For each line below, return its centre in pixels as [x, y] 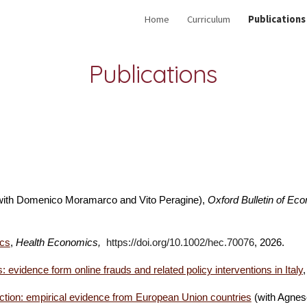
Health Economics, [59, 243]
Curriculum [209, 19]
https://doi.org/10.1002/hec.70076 [180, 243]
